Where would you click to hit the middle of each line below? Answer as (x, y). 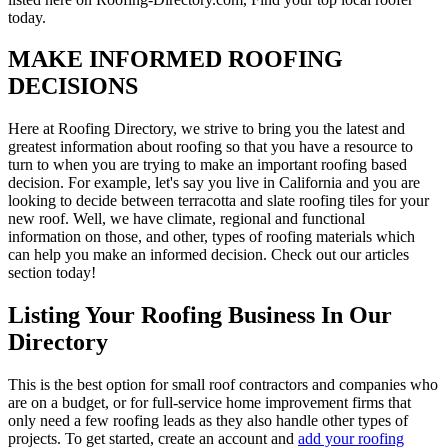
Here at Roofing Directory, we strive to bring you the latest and (206, 129)
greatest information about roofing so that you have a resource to (210, 147)
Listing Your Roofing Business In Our (200, 315)
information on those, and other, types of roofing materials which (211, 237)
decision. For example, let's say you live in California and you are (214, 183)
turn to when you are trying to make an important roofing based (207, 165)
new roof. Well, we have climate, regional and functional (186, 219)
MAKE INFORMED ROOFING (175, 59)
